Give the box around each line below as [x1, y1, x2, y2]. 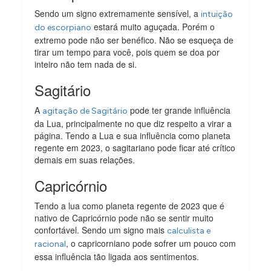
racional [34, 238, 67, 249]
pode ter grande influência [128, 103, 231, 116]
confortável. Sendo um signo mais [34, 223, 168, 236]
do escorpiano [34, 22, 92, 33]
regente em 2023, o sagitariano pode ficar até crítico [34, 141, 236, 154]
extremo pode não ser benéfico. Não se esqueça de [34, 33, 234, 46]
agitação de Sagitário [42, 105, 128, 116]
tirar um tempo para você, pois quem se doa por [34, 45, 220, 58]
